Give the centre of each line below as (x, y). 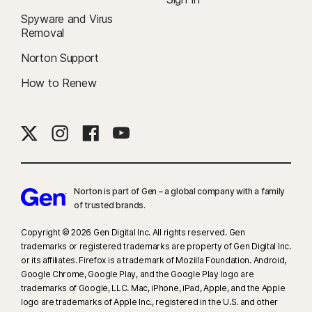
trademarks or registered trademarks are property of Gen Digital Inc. (156, 247)
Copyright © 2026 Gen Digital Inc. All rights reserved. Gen (133, 233)
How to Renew (59, 83)
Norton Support (60, 58)
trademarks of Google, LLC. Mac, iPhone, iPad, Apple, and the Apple (153, 288)
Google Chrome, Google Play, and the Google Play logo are (138, 274)
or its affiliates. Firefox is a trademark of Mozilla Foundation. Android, (154, 260)
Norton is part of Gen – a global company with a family (180, 192)
